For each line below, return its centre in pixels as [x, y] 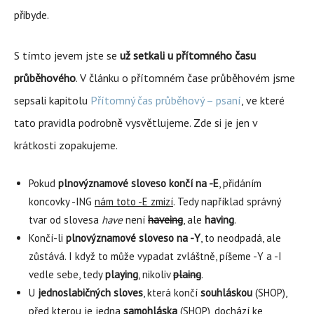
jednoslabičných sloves [90, 293]
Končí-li [47, 238]
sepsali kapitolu [52, 100]
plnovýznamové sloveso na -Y [133, 238]
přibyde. [32, 15]
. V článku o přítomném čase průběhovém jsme [185, 78]
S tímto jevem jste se [67, 55]
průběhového [45, 78]
